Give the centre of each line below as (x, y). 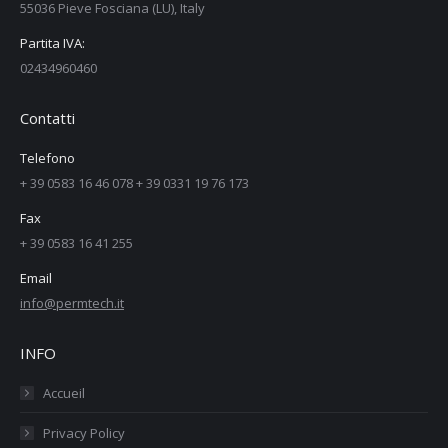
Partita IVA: (52, 42)
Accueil (64, 392)
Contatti (47, 117)
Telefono (47, 157)
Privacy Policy (84, 432)
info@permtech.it (72, 302)
